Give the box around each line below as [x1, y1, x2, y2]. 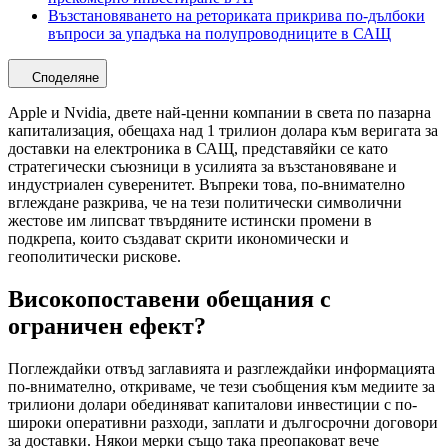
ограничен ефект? [8, 312, 206, 339]
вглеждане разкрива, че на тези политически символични [8, 193, 402, 211]
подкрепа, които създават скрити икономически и [8, 229, 349, 247]
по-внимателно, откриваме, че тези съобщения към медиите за [8, 377, 435, 395]
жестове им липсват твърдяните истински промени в [8, 211, 372, 229]
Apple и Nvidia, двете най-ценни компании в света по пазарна [8, 103, 431, 121]
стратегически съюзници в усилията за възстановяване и [8, 157, 397, 175]
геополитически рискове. [8, 247, 181, 265]
